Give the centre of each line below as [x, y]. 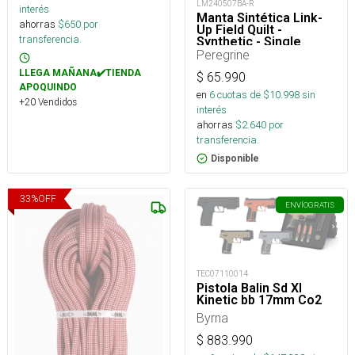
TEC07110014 [222, 274]
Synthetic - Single [249, 42]
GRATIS [321, 205]
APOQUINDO [48, 88]
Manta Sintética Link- [260, 18]
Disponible [235, 159]
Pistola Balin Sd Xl [249, 288]
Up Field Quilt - [239, 30]
